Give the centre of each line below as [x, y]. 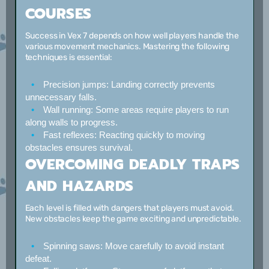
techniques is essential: [69, 57]
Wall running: [68, 109]
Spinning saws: [73, 246]
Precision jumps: [76, 84]
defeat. [38, 258]
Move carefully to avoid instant [163, 246]
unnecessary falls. [61, 97]
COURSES [58, 14]
